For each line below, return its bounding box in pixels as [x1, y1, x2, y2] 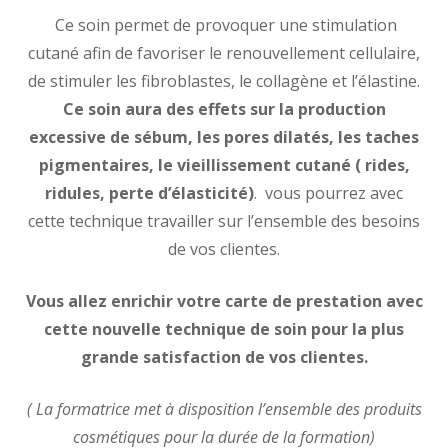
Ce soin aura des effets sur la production [62, 98, 386, 120]
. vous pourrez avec [254, 182, 403, 204]
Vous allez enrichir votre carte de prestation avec [25, 290, 423, 312]
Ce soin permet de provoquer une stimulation [51, 14, 397, 36]
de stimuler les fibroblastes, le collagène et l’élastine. [28, 70, 420, 92]
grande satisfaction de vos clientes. [80, 346, 368, 368]
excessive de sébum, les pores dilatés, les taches [29, 126, 419, 148]
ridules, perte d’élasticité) [45, 182, 254, 204]
